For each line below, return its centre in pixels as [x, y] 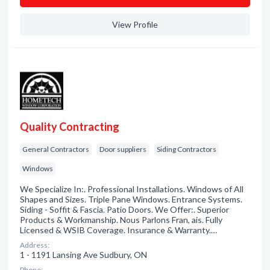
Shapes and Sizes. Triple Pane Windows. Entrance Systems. [131, 199]
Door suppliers [123, 149]
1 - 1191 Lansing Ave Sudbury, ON [83, 255]
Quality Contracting [70, 127]
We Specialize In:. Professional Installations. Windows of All [132, 189]
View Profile [135, 24]
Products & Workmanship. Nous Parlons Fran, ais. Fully [121, 220]
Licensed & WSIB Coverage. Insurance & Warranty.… [118, 230]
